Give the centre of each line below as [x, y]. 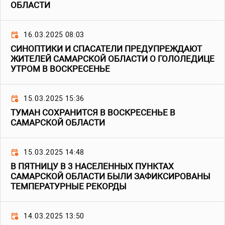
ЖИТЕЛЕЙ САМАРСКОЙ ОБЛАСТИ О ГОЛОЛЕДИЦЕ [113, 59]
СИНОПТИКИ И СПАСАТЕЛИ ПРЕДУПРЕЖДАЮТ [106, 49]
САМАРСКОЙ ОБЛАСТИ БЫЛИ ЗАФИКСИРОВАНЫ [110, 177]
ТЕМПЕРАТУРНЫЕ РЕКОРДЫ [69, 187]
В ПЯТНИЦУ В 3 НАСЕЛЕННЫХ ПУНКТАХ [92, 166]
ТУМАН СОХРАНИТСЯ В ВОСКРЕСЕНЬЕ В [93, 113]
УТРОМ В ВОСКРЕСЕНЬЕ [60, 69]
